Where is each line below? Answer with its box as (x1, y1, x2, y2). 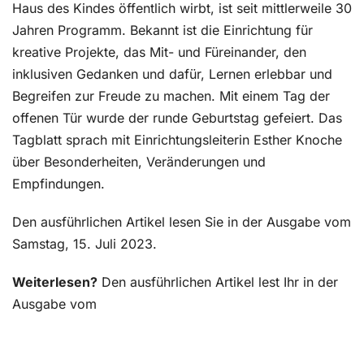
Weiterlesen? (12, 274, 97, 291)
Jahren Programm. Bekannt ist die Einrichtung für (12, 22, 313, 39)
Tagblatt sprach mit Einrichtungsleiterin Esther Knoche (12, 132, 342, 149)
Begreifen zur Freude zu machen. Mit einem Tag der (12, 88, 330, 105)
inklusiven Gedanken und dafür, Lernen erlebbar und (12, 66, 332, 83)
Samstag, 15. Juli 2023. (12, 236, 157, 253)
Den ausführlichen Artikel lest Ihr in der (97, 274, 338, 291)
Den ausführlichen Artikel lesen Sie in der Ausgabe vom (12, 214, 351, 231)
